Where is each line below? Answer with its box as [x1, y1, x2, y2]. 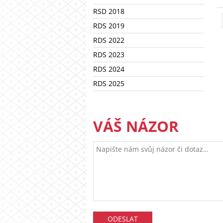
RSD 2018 [93, 6, 124, 16]
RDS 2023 [93, 50, 124, 59]
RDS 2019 [93, 21, 124, 30]
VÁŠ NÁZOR [93, 116, 179, 136]
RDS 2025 [93, 79, 124, 88]
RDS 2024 [93, 64, 124, 74]
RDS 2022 [93, 35, 124, 45]
